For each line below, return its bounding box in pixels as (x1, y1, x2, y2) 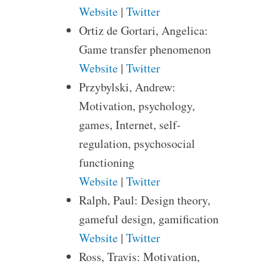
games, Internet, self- (78, 117, 181, 133)
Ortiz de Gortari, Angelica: (78, 22, 208, 38)
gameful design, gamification (78, 211, 219, 227)
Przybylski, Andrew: (78, 79, 176, 95)
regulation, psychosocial (78, 136, 195, 151)
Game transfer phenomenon (78, 41, 211, 57)
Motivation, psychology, (78, 98, 195, 114)
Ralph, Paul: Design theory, (78, 192, 210, 208)
